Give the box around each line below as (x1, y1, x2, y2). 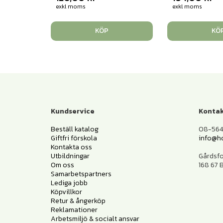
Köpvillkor (51, 186, 82, 197)
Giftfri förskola (51, 132, 97, 143)
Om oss (51, 159, 74, 170)
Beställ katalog (51, 123, 99, 134)
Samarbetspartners (51, 168, 111, 179)
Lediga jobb (51, 177, 88, 188)
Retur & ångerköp (51, 195, 106, 206)
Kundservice (51, 106, 95, 116)
